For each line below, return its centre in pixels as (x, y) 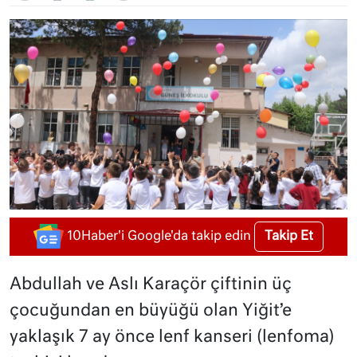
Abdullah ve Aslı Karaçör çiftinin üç (151, 284)
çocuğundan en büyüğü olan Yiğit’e (151, 311)
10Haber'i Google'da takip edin (159, 236)
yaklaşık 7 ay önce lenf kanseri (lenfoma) (172, 337)
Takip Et (289, 236)
